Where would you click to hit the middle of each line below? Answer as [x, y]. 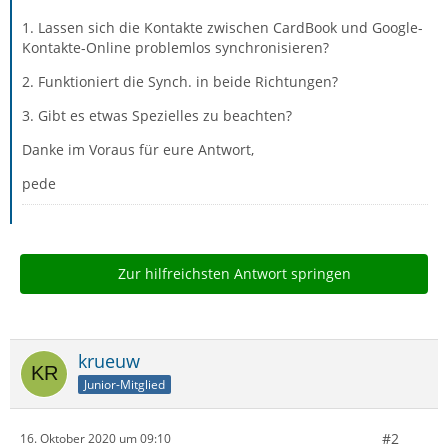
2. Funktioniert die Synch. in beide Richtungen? [180, 81]
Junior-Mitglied [124, 384]
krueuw [109, 360]
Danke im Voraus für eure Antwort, [138, 149]
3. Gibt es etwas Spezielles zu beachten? [157, 115]
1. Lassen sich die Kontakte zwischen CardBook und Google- [222, 27]
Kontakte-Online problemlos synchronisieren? [175, 47]
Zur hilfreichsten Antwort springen [234, 273]
